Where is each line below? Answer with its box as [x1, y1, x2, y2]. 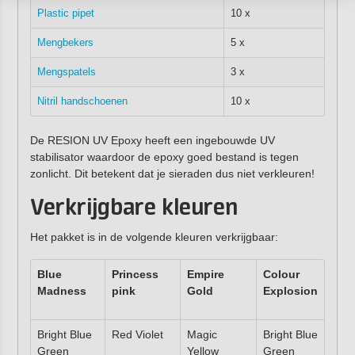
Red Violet [111, 327, 163, 341]
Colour [262, 267, 300, 281]
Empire [186, 267, 224, 281]
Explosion [262, 284, 318, 297]
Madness [36, 284, 86, 297]
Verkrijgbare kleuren [29, 196, 243, 222]
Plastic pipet [36, 7, 94, 20]
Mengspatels [36, 66, 96, 78]
